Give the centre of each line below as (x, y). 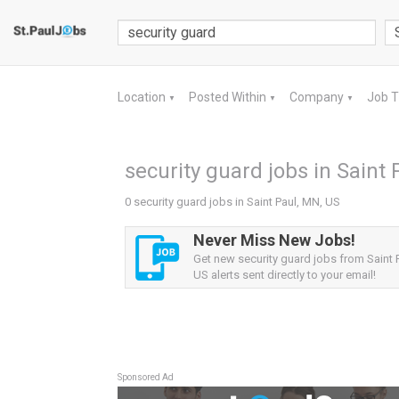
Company (318, 97)
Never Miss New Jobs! (274, 240)
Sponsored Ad (146, 377)
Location (143, 97)
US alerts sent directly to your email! (285, 275)
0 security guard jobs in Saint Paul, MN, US (232, 202)
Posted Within (229, 97)
